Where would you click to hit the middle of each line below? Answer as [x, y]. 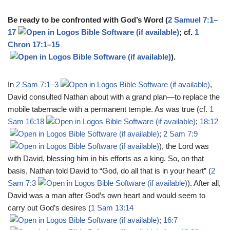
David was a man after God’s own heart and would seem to [107, 195]
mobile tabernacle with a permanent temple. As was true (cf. [109, 109]
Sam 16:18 [26, 121]
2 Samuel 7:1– [193, 20]
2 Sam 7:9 [180, 133]
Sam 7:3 [22, 183]
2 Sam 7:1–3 [37, 84]
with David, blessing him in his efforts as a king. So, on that [106, 158]
